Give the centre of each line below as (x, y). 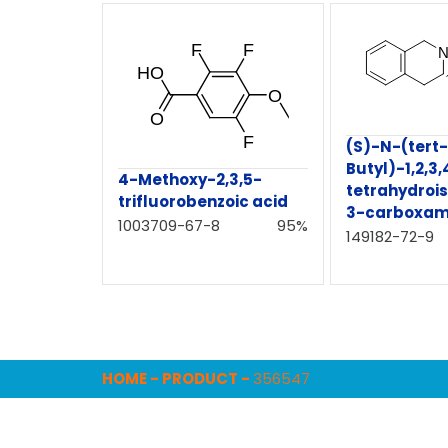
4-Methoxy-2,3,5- (190, 180)
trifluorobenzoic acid (203, 202)
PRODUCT (200, 379)
